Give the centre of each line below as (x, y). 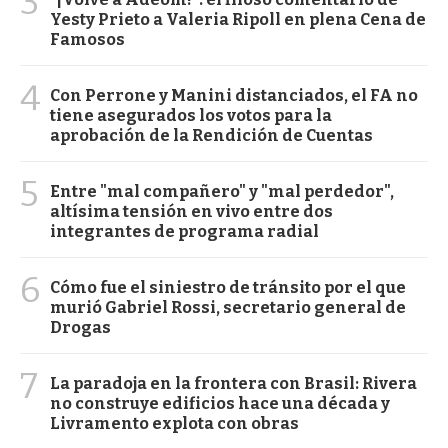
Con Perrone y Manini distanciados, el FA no (234, 95)
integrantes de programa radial (184, 231)
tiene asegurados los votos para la (191, 115)
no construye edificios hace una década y (220, 403)
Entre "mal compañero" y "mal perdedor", (222, 191)
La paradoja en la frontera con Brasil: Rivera (233, 383)
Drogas (80, 327)
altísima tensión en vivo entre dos (191, 211)
